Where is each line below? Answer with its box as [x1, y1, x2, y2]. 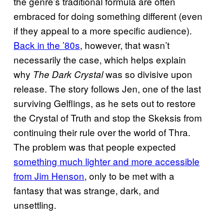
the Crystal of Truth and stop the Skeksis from [14, 110, 202, 124]
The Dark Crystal [33, 67, 103, 80]
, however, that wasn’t [80, 38, 170, 51]
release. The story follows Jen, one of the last [14, 81, 201, 95]
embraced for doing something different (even [14, 9, 202, 22]
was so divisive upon [103, 67, 192, 80]
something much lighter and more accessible [14, 154, 200, 168]
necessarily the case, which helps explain [14, 52, 186, 66]
